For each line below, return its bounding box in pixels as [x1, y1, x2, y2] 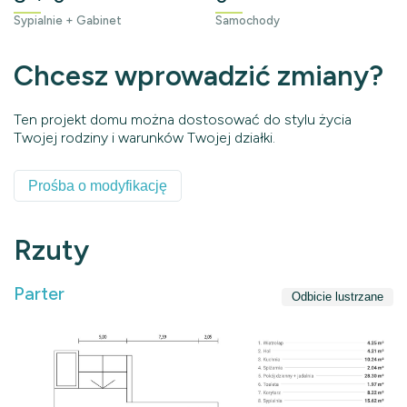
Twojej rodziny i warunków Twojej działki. [14, 129, 275, 146]
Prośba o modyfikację [28, 177, 167, 194]
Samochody [214, 14, 280, 27]
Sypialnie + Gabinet [14, 14, 122, 27]
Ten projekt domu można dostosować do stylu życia [14, 111, 352, 128]
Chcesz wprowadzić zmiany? [14, 59, 383, 93]
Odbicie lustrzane [292, 289, 383, 303]
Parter [14, 283, 65, 304]
